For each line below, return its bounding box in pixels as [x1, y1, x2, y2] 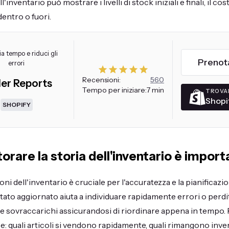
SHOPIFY [2, 100, 31, 108]
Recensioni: [82, 75, 121, 84]
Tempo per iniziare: [82, 85, 147, 95]
